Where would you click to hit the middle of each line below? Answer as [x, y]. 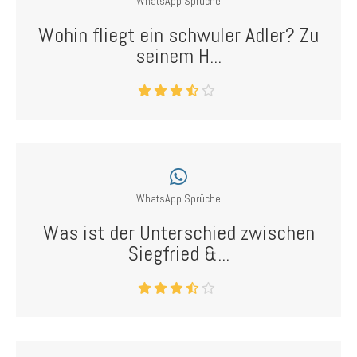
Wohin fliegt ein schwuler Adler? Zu [178, 35]
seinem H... [178, 56]
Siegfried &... [178, 254]
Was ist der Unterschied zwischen [178, 233]
